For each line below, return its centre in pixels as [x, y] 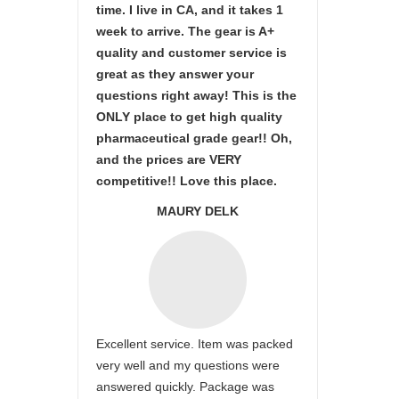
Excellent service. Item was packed [195, 344]
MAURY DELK [198, 211]
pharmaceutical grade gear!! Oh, [194, 138]
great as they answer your [175, 74]
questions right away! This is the [196, 95]
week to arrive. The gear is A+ [185, 31]
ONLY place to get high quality [189, 117]
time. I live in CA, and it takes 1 [190, 10]
